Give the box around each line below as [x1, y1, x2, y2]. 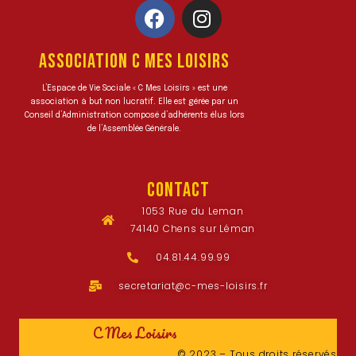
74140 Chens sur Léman [130, 222, 256, 235]
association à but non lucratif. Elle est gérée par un [30, 98, 238, 106]
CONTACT [146, 178, 210, 203]
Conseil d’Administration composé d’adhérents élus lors [24, 111, 245, 119]
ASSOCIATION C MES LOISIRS [39, 49, 230, 74]
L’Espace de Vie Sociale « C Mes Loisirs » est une [41, 84, 227, 92]
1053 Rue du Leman [141, 204, 244, 218]
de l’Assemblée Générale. [87, 125, 181, 133]
